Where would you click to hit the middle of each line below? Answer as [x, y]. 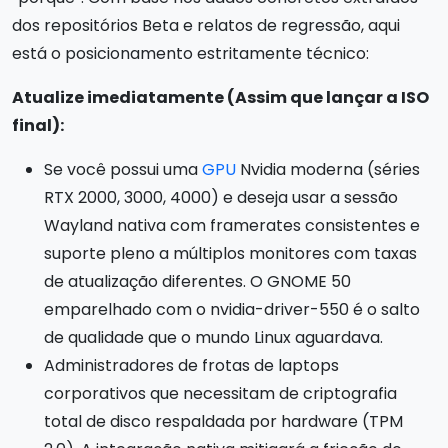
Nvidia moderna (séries [328, 169]
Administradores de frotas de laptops [191, 365]
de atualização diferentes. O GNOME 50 [197, 281]
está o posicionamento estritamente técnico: [190, 53]
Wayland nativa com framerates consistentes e [232, 225]
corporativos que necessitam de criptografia [220, 393]
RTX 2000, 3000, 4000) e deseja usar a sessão [221, 197]
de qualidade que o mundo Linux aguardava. [213, 337]
